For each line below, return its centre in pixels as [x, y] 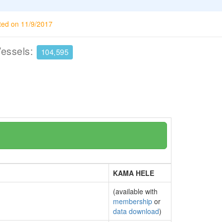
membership [133, 201]
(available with [135, 191]
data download [136, 211]
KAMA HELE [134, 173]
